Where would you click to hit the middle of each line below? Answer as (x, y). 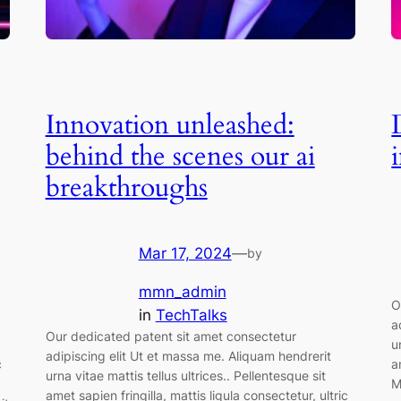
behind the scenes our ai (180, 157)
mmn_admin (182, 291)
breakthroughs (126, 188)
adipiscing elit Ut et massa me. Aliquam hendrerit (188, 355)
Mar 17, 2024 (185, 253)
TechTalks (191, 315)
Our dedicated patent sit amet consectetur (171, 336)
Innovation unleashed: (170, 126)
